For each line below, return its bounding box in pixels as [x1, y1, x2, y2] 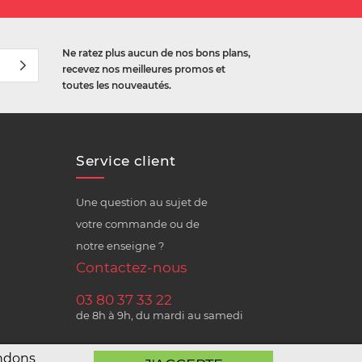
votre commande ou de [76, 218, 200, 231]
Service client [76, 152, 176, 169]
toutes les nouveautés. [62, 79, 172, 91]
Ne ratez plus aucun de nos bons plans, [62, 47, 251, 59]
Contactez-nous [76, 259, 187, 276]
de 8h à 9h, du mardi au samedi [76, 309, 244, 322]
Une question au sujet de [76, 196, 208, 209]
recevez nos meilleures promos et [62, 63, 226, 75]
